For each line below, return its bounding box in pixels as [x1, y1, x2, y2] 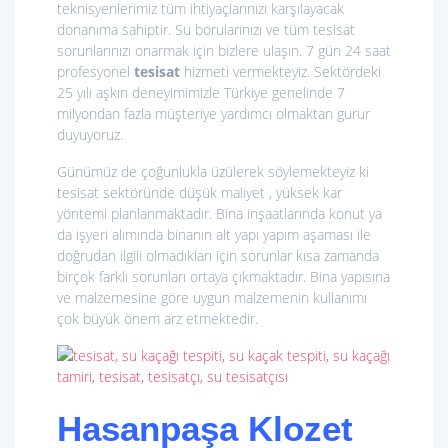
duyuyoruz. [57, 125, 123, 145]
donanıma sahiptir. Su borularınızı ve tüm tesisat [57, 20, 355, 40]
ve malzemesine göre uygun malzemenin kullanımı [57, 288, 367, 308]
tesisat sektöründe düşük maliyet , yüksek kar [57, 183, 342, 203]
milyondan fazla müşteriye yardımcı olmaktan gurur [57, 104, 370, 124]
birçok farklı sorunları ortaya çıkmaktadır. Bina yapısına [57, 267, 390, 287]
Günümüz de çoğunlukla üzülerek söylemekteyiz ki [57, 162, 369, 182]
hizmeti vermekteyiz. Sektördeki [180, 62, 381, 82]
